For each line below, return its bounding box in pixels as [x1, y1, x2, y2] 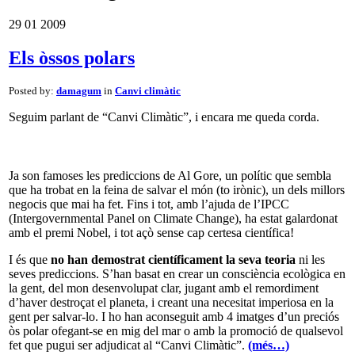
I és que [9, 253, 51, 266]
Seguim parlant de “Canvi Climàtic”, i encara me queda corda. [9, 110, 319, 124]
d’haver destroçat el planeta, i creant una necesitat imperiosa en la [9, 296, 334, 309]
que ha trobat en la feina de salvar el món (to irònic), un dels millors [9, 183, 345, 197]
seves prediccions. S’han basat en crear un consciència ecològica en [9, 267, 345, 281]
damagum [56, 85, 101, 97]
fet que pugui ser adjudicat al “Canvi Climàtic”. [9, 338, 248, 352]
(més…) [248, 338, 289, 352]
